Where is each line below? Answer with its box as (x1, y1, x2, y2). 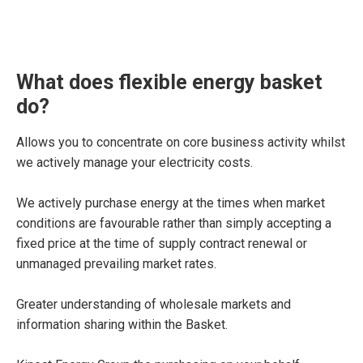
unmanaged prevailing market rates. (16, 256, 216, 271)
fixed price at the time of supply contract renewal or (16, 236, 307, 251)
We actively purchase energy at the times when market (16, 195, 325, 211)
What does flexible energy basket (16, 70, 322, 94)
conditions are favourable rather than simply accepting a (16, 216, 331, 231)
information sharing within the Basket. (16, 317, 228, 332)
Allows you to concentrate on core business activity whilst (16, 135, 345, 150)
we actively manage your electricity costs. (16, 155, 253, 170)
